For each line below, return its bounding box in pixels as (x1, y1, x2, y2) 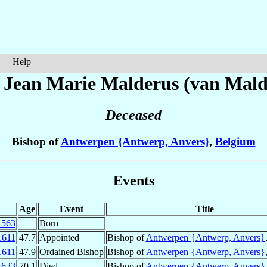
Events (113, 172, 154, 188)
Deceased (105, 107, 162, 123)
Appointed (39, 232, 79, 243)
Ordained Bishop (39, 246, 104, 257)
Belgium (215, 135, 256, 148)
